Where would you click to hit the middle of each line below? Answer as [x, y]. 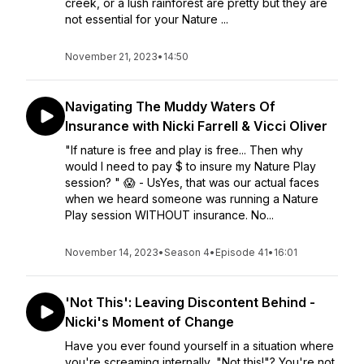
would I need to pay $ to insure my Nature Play [191, 166]
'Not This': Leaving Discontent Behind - [190, 302]
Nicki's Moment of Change [149, 322]
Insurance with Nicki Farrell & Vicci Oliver [196, 126]
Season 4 [187, 252]
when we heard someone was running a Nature [192, 199]
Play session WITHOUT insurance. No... [169, 215]
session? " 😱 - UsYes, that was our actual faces [192, 182]
